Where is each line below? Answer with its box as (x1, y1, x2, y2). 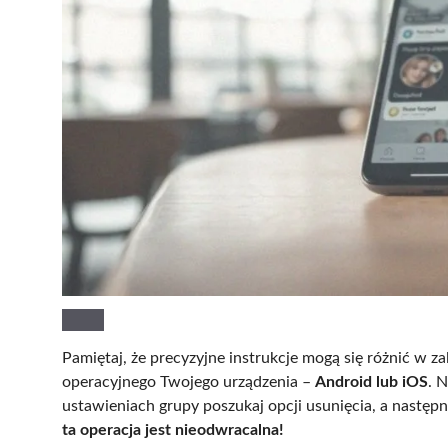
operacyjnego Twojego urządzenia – (62, 374, 315, 391)
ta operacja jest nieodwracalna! (62, 422, 284, 439)
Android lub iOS (315, 374, 428, 391)
